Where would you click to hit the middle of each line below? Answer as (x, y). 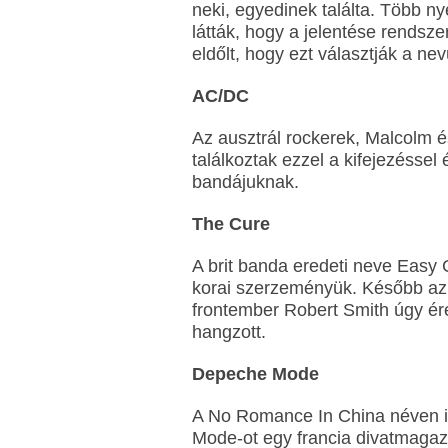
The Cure (231, 224)
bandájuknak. (245, 182)
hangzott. (229, 332)
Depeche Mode (255, 374)
